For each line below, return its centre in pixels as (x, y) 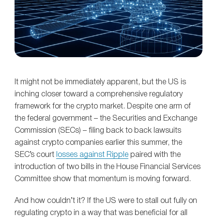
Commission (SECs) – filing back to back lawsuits (98, 131)
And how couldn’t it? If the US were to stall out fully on (106, 201)
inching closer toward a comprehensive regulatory (99, 95)
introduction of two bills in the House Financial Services (108, 167)
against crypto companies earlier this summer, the (98, 143)
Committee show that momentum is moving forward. (103, 179)
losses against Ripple (92, 155)
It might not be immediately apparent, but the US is (100, 83)
